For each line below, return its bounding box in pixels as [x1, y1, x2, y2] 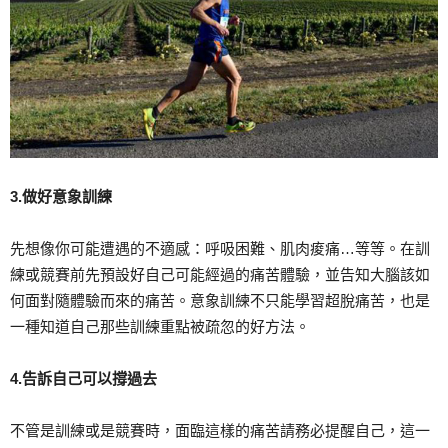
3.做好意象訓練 [10, 188, 112, 206]
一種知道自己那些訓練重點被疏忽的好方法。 [10, 318, 310, 336]
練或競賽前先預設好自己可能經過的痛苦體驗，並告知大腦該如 [10, 266, 430, 284]
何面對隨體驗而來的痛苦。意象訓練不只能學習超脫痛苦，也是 [10, 292, 430, 310]
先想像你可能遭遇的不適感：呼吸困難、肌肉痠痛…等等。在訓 [10, 240, 430, 258]
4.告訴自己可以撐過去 [10, 370, 157, 388]
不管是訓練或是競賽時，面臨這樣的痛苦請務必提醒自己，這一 [10, 422, 430, 440]
